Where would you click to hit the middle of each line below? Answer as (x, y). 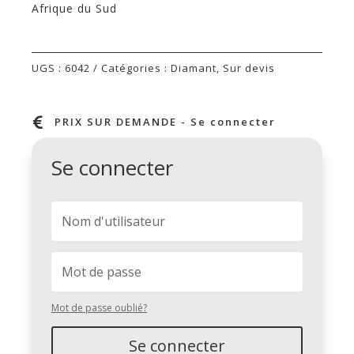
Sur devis (249, 68)
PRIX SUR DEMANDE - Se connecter (165, 121)
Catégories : (136, 68)
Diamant (194, 68)
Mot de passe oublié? (99, 308)
